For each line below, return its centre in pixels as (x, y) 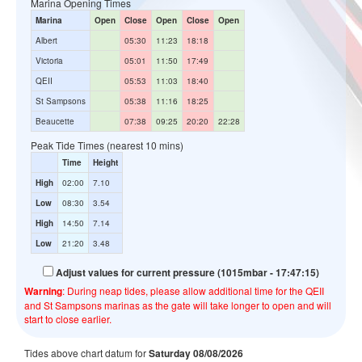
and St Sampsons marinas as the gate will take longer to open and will (178, 305)
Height (105, 163)
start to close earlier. (68, 319)
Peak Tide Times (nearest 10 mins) (107, 145)
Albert (46, 41)
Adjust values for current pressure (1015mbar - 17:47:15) (187, 273)
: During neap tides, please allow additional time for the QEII (193, 291)
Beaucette (55, 122)
